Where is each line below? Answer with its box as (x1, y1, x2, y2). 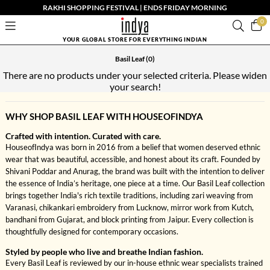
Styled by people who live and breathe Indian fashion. (5, 246, 203, 257)
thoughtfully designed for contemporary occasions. (5, 227, 178, 236)
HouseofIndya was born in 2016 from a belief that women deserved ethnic (5, 142, 260, 152)
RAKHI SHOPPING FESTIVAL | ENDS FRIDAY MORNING (43, 3, 227, 12)
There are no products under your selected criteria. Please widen (3, 69, 267, 81)
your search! (109, 81, 161, 92)
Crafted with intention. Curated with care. (5, 131, 161, 141)
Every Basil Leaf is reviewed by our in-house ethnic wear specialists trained (5, 258, 263, 268)
